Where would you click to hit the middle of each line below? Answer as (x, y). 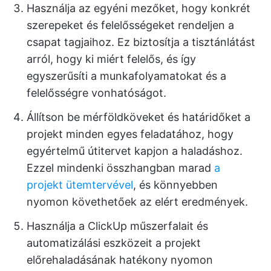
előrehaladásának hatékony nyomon (120, 260)
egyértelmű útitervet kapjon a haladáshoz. (135, 151)
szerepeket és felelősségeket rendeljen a (130, 25)
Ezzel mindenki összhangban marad (120, 168)
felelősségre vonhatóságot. (96, 93)
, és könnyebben (175, 184)
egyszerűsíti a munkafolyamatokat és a (126, 76)
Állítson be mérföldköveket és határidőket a (139, 117)
